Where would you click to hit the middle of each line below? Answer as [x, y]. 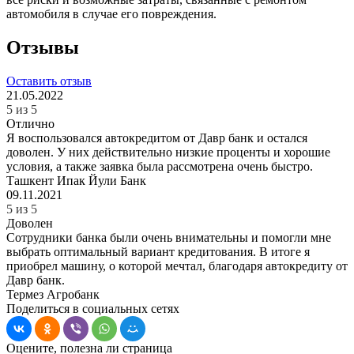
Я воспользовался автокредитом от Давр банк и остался [157, 137]
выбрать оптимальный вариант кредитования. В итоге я [158, 251]
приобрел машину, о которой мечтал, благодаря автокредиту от [177, 265]
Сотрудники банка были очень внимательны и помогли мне [169, 237]
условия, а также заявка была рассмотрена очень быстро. [160, 166]
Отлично [30, 123]
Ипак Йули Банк [102, 180]
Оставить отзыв [49, 81]
